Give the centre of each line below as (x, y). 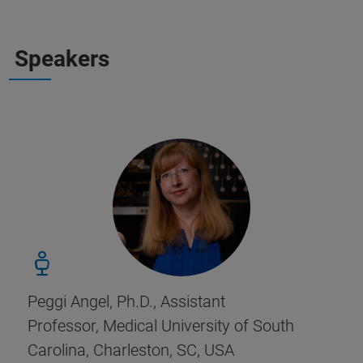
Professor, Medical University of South (161, 326)
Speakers (62, 59)
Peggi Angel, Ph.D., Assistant (126, 301)
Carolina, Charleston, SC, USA (131, 350)
